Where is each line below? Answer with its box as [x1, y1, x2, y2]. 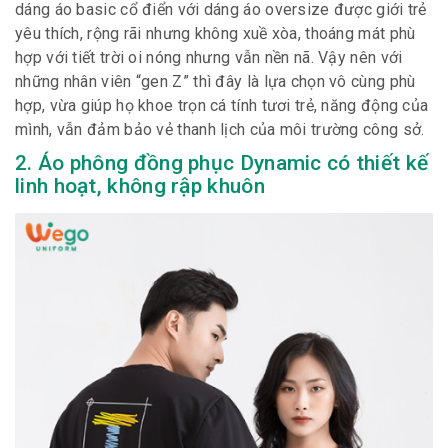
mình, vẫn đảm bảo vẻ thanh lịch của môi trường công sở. [15, 119, 425, 139]
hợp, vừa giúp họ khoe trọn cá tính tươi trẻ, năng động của [15, 95, 429, 115]
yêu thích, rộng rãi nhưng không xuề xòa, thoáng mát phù [15, 23, 416, 43]
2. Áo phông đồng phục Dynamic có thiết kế [15, 150, 429, 175]
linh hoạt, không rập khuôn [15, 173, 265, 198]
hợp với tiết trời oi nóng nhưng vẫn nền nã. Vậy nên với [15, 47, 403, 67]
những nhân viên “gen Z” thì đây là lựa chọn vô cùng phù [15, 71, 416, 91]
